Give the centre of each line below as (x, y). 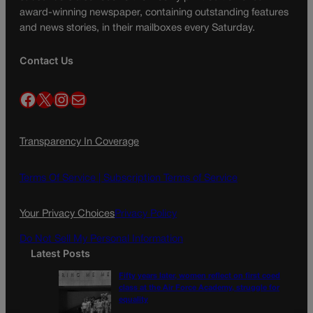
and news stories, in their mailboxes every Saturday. (137, 28)
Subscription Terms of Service (170, 178)
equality (133, 300)
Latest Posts (60, 254)
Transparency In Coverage (79, 143)
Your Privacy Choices (67, 214)
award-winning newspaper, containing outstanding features (154, 13)
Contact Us (46, 60)
